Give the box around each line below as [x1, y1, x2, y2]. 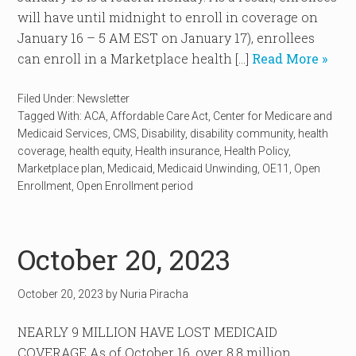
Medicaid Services [17, 127, 109, 140]
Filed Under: [17, 92, 78, 105]
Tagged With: [17, 110, 85, 122]
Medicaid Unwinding [157, 162, 258, 175]
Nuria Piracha [120, 288, 189, 300]
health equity [69, 145, 131, 157]
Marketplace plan [17, 162, 103, 175]
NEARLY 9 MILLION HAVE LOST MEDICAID [17, 323, 278, 340]
